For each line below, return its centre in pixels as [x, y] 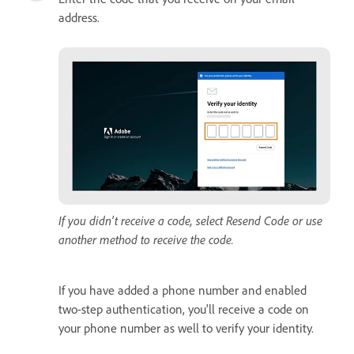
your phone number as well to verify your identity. [186, 328]
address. [79, 17]
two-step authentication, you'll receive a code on [184, 309]
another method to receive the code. [146, 239]
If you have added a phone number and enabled [183, 290]
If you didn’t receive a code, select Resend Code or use [190, 220]
